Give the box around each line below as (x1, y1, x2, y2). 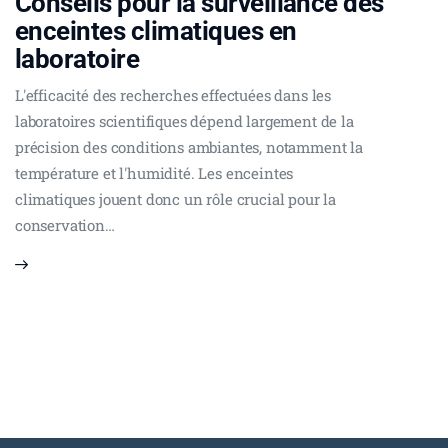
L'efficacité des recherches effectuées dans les (15, 84, 332, 105)
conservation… (15, 214, 115, 235)
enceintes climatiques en (15, 15, 297, 46)
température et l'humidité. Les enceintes (15, 162, 294, 183)
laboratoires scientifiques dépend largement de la (15, 110, 354, 131)
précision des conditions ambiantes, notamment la (15, 136, 363, 157)
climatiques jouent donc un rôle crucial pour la (15, 188, 337, 209)
